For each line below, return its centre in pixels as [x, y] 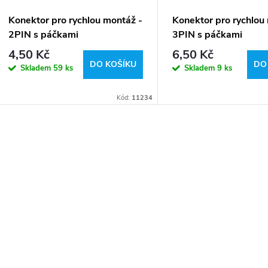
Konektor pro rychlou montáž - [75, 20]
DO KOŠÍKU [113, 64]
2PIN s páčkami [43, 34]
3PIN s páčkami [207, 34]
